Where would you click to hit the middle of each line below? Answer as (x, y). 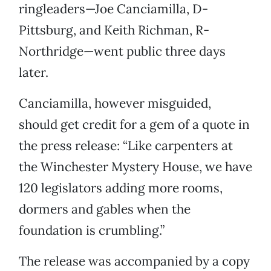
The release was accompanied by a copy (134, 261)
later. (34, 73)
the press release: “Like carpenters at (126, 146)
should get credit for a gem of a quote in (134, 125)
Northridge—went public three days (122, 51)
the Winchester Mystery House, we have (135, 167)
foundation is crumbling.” (92, 230)
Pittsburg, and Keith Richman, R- (114, 30)
